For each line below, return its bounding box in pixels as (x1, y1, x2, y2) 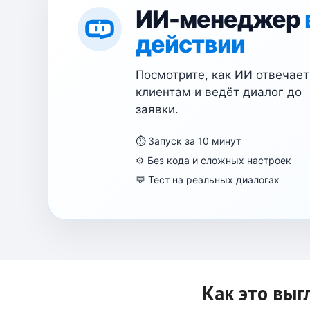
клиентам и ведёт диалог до (136, 85, 302, 100)
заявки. (136, 102, 179, 117)
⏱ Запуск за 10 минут (136, 135, 241, 147)
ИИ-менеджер (136, 5, 304, 34)
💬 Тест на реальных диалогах (136, 174, 280, 186)
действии (136, 30, 245, 59)
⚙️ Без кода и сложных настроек (136, 154, 291, 167)
